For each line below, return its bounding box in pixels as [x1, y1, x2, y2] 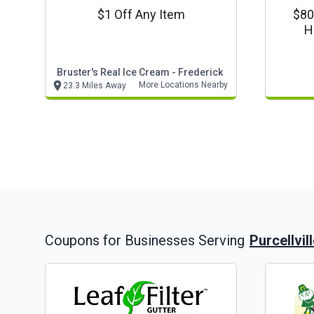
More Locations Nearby [139, 80, 228, 90]
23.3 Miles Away [63, 81, 126, 90]
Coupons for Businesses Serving [45, 232, 245, 250]
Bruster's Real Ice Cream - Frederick [56, 67, 223, 78]
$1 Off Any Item [97, 7, 185, 22]
